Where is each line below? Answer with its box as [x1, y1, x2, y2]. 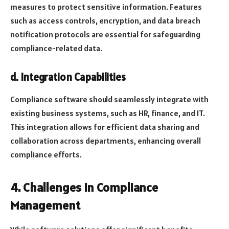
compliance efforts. [10, 149, 82, 160]
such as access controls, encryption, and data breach [10, 15, 200, 26]
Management [10, 197, 80, 213]
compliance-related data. [10, 43, 102, 54]
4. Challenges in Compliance [10, 179, 158, 195]
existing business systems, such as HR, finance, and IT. [10, 108, 205, 119]
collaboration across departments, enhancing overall [10, 135, 201, 146]
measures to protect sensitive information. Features [10, 2, 202, 12]
